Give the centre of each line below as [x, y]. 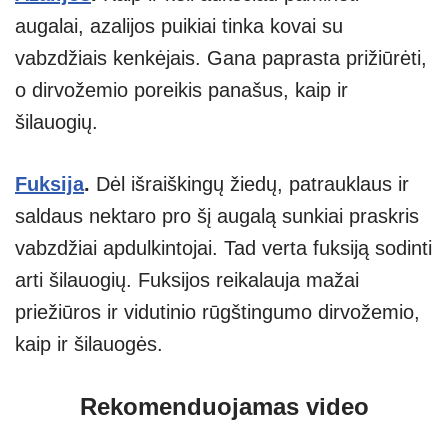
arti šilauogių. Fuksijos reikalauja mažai [187, 280]
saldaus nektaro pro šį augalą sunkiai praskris [217, 216]
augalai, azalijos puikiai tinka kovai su [179, 26]
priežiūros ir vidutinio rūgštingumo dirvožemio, [217, 312]
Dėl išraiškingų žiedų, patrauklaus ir [252, 184]
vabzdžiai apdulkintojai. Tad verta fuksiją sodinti [223, 248]
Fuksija [49, 184]
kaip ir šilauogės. [89, 344]
